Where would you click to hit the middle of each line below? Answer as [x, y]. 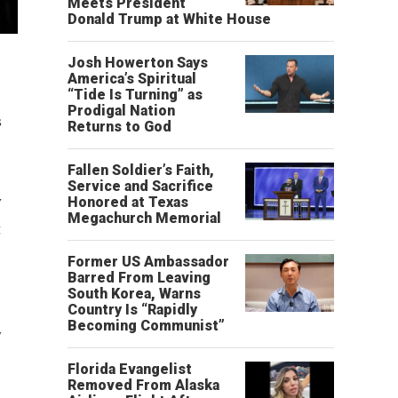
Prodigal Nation [121, 111]
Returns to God [119, 127]
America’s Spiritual [132, 79]
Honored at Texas [128, 202]
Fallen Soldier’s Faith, [141, 170]
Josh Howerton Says [138, 63]
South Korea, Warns [134, 294]
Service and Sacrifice [140, 186]
